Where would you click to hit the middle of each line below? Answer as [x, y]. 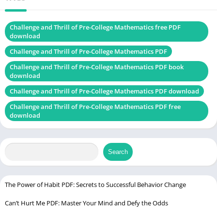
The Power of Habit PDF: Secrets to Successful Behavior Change [95, 185]
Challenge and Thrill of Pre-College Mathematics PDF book [97, 67]
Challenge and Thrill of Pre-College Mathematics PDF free [95, 106]
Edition [51, 44]
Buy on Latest [51, 32]
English [135, 13]
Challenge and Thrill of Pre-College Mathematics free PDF [95, 27]
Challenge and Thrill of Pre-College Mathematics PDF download [104, 91]
